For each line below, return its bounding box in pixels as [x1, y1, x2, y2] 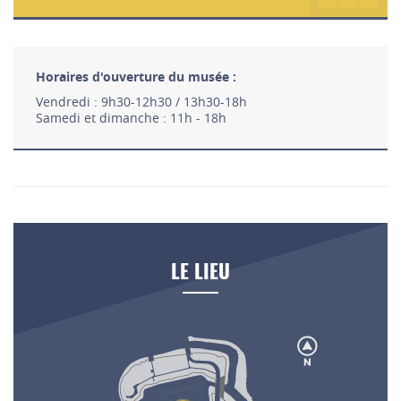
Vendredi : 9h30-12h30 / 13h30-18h [36, 93, 247, 111]
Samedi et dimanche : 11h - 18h [36, 109, 226, 127]
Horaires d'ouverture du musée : [36, 68, 236, 86]
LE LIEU [171, 263, 230, 284]
